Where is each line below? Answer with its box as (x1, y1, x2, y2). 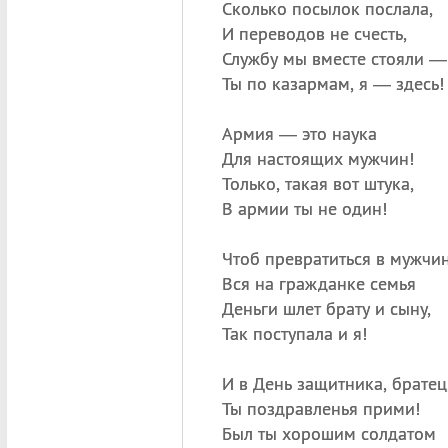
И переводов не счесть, (221, 22, 407, 45)
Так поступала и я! (221, 322, 367, 345)
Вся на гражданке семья (221, 272, 416, 295)
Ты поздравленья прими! (221, 397, 420, 420)
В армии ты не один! (221, 197, 387, 220)
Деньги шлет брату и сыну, (221, 297, 431, 320)
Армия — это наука (221, 122, 377, 145)
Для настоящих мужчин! (221, 147, 414, 170)
